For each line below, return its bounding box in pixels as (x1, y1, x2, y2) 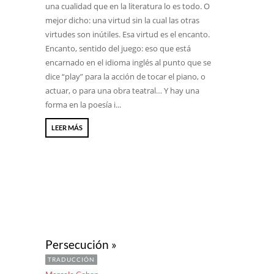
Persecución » (45, 237, 117, 251)
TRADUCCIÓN (48, 256, 95, 263)
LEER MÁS (51, 124, 83, 131)
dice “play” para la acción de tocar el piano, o (45, 71, 206, 82)
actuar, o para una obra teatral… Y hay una (45, 85, 199, 96)
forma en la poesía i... (45, 99, 121, 110)
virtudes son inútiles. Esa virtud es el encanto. (45, 29, 210, 40)
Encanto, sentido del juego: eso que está (45, 43, 191, 54)
